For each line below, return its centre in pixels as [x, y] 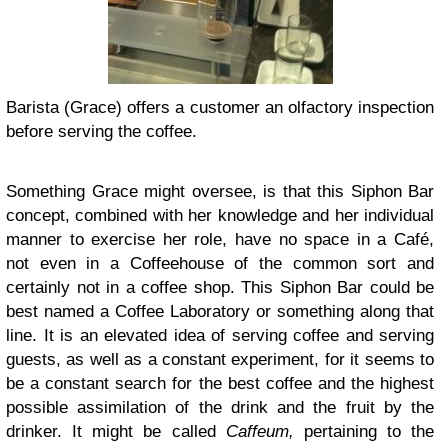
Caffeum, [259, 431]
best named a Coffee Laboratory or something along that [220, 311]
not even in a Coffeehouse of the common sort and [220, 263]
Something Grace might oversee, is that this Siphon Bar [220, 191]
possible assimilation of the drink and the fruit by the [220, 407]
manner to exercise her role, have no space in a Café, [220, 239]
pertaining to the [363, 431]
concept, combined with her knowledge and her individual [220, 215]
